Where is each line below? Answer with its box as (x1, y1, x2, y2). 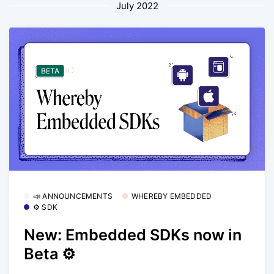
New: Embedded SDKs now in (24, 225, 242, 244)
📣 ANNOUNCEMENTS (33, 191, 113, 201)
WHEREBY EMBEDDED (131, 191, 212, 201)
